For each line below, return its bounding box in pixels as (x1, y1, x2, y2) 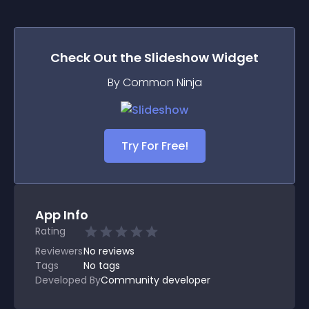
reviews (99, 244, 134, 258)
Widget (209, 49, 259, 66)
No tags (83, 259, 120, 272)
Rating (35, 224, 66, 238)
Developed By (35, 273, 101, 287)
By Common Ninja (107, 74, 202, 90)
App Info (35, 206, 88, 223)
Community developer (101, 273, 210, 287)
